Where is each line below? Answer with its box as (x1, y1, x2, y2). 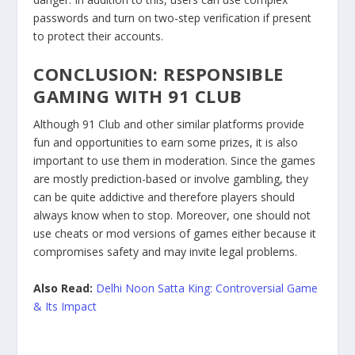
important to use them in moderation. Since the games (33, 153, 316, 169)
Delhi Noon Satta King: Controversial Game (96, 280, 319, 296)
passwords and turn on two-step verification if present (33, 10, 312, 25)
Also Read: (33, 280, 97, 296)
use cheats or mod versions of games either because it (33, 226, 317, 242)
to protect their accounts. (33, 28, 164, 44)
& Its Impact (33, 298, 97, 314)
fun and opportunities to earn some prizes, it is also (33, 135, 299, 151)
